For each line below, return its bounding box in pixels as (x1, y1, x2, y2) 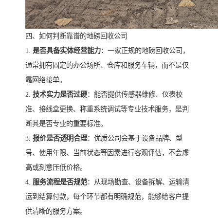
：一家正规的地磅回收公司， (101, 47, 189, 55)
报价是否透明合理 (33, 134, 87, 143)
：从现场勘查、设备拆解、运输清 (87, 178, 189, 186)
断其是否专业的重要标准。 (25, 120, 107, 128)
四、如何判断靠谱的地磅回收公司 (25, 32, 127, 40)
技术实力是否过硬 (33, 91, 87, 99)
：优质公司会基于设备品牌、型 (87, 134, 182, 143)
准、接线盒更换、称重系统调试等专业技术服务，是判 (25, 105, 189, 113)
